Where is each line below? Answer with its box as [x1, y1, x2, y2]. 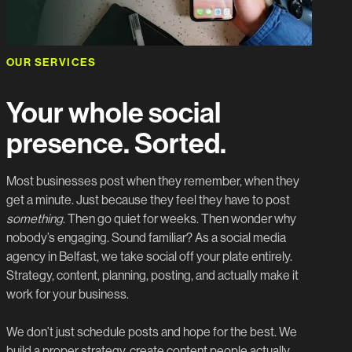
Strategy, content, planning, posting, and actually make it [6, 268, 299, 284]
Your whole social [6, 97, 221, 130]
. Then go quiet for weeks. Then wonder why [63, 211, 296, 227]
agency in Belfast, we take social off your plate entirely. [6, 249, 292, 265]
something [6, 211, 63, 227]
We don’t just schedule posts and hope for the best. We [6, 324, 297, 340]
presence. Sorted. [6, 127, 226, 161]
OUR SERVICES [6, 56, 97, 70]
